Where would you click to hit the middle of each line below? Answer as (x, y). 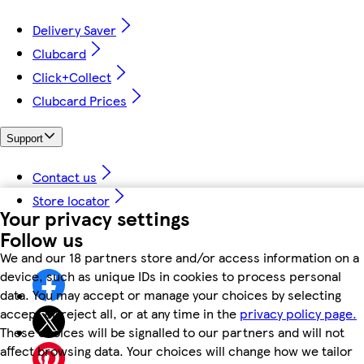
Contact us (65, 176)
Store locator (71, 200)
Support (25, 138)
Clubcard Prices (80, 101)
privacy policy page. (298, 313)
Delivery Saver (74, 30)
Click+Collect (72, 77)
